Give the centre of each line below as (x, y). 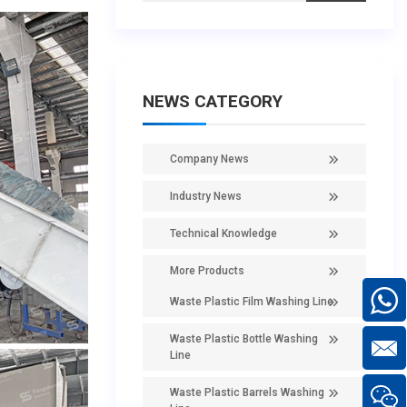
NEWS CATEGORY (213, 101)
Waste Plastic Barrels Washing (247, 392)
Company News (209, 159)
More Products (207, 271)
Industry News (206, 196)
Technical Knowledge (223, 233)
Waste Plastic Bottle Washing (244, 339)
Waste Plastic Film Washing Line (252, 302)
